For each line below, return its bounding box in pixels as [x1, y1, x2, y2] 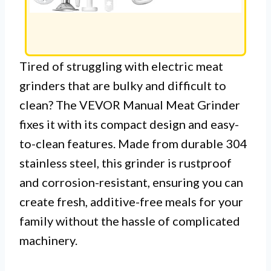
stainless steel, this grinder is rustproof [19, 155, 232, 170]
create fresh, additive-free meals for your [19, 194, 243, 209]
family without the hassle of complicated [19, 214, 240, 228]
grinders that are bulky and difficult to [19, 78, 226, 93]
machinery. [19, 233, 77, 247]
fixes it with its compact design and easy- [19, 117, 239, 131]
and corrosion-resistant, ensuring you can [19, 175, 243, 189]
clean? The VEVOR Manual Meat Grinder [19, 97, 240, 112]
